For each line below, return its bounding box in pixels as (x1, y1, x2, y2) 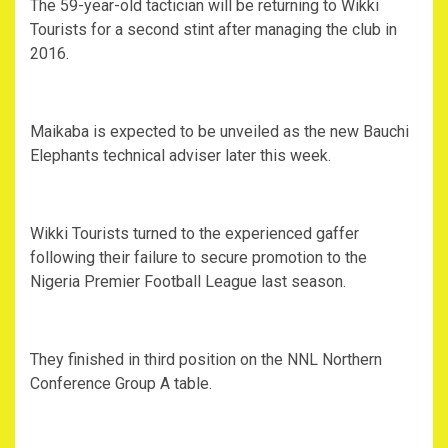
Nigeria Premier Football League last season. (30, 272, 346, 292)
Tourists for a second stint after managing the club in (30, 20, 397, 40)
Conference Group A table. (30, 374, 212, 394)
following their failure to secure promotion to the (30, 248, 367, 268)
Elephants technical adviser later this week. (30, 146, 331, 166)
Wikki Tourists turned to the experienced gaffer (30, 224, 359, 244)
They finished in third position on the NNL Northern (30, 350, 382, 370)
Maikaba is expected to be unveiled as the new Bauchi (30, 122, 409, 142)
